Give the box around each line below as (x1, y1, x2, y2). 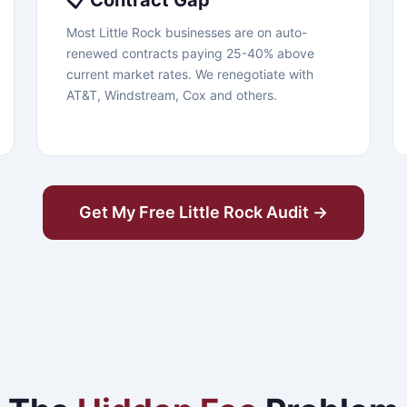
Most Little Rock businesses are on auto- (66, 25, 307, 40)
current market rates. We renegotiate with (66, 66, 313, 82)
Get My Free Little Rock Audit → (79, 203, 328, 222)
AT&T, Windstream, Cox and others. (66, 87, 277, 103)
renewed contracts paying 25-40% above (66, 45, 314, 61)
